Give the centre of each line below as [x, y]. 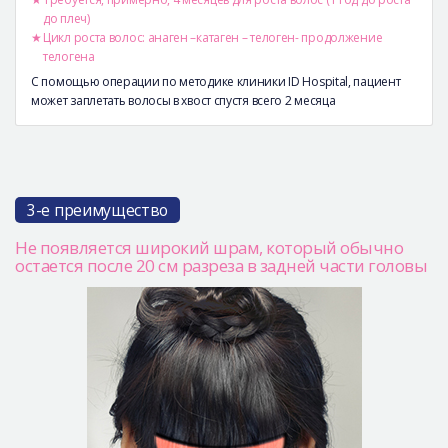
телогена [69, 56]
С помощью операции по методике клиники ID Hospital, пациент [216, 81]
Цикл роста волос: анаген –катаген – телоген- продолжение [213, 37]
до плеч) [66, 18]
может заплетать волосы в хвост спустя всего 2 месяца [183, 100]
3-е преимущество [98, 209]
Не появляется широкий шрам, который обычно [209, 247]
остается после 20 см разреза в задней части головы [221, 265]
